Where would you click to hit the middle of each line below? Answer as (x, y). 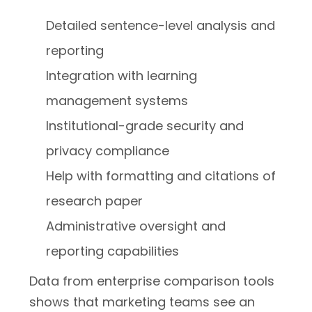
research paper (95, 201)
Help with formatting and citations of (161, 176)
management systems (117, 101)
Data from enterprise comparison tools (152, 281)
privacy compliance (108, 151)
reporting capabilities (113, 251)
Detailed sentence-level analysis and (161, 25)
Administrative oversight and (136, 226)
